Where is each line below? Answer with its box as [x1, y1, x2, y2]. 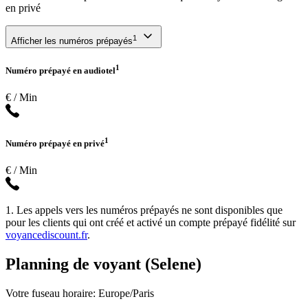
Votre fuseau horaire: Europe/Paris [5, 287, 154, 299]
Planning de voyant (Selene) [5, 255, 201, 274]
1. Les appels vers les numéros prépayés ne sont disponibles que [5, 204, 283, 217]
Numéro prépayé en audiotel [5, 65, 115, 76]
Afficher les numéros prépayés [11, 35, 133, 46]
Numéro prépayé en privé [5, 137, 104, 148]
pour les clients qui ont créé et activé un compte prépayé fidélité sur [5, 217, 296, 229]
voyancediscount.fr [5, 229, 87, 241]
